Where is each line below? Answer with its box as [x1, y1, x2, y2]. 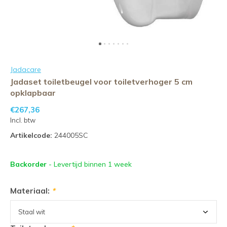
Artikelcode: [10, 131, 52, 140]
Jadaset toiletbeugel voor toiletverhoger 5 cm [10, 77, 193, 87]
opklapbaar [10, 88, 56, 98]
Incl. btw [10, 116, 35, 124]
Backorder [10, 160, 49, 169]
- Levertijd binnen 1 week [49, 160, 132, 169]
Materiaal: [10, 186, 52, 196]
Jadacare [10, 65, 41, 74]
